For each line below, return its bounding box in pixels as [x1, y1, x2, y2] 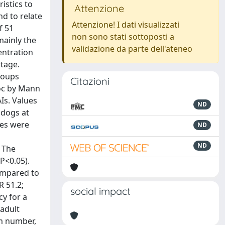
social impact [70, 185, 131, 197]
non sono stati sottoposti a [72, 31, 174, 42]
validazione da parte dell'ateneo [72, 43, 192, 54]
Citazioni [70, 75, 109, 87]
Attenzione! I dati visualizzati [72, 19, 179, 30]
